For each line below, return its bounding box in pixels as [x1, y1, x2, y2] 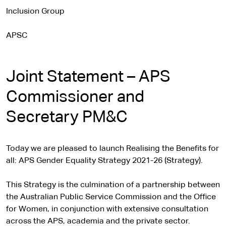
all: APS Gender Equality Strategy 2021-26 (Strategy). [6, 157, 205, 165]
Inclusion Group [6, 8, 65, 16]
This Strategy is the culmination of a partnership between [6, 181, 220, 189]
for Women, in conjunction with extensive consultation [6, 205, 208, 213]
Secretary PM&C [6, 109, 128, 126]
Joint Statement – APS [6, 69, 171, 85]
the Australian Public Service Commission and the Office [6, 193, 216, 201]
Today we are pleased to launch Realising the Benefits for [6, 145, 219, 153]
